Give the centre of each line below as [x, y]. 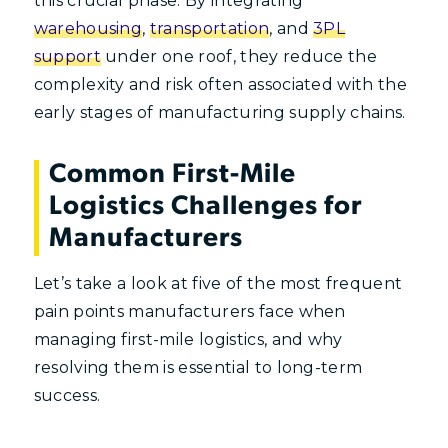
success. [67, 395]
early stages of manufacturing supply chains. [219, 112]
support [67, 56]
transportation [209, 28]
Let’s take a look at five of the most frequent [218, 283]
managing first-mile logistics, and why [188, 339]
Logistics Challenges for [205, 208]
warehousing [88, 28]
